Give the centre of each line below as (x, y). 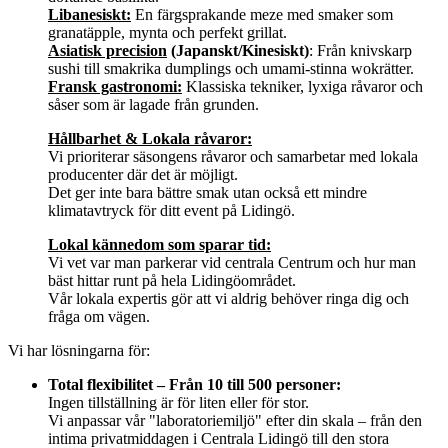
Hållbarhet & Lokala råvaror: (150, 138)
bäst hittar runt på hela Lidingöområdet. (172, 280)
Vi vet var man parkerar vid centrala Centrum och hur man (232, 262)
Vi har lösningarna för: (79, 350)
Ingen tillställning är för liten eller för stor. (178, 402)
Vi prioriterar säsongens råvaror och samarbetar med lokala (233, 156)
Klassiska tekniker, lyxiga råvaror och (302, 86)
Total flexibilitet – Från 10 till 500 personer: (194, 384)
